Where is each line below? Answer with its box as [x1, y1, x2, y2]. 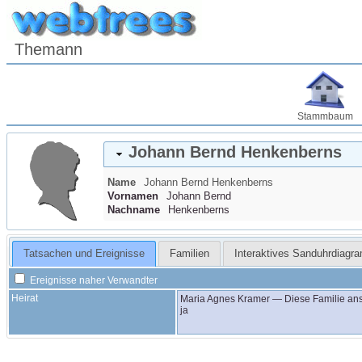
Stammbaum [297, 111, 353, 122]
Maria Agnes [180, 293, 238, 305]
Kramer [238, 293, 270, 305]
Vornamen [107, 190, 158, 202]
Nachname [107, 204, 160, 216]
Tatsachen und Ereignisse [23, 247, 145, 260]
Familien [169, 247, 209, 260]
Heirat [11, 292, 38, 304]
